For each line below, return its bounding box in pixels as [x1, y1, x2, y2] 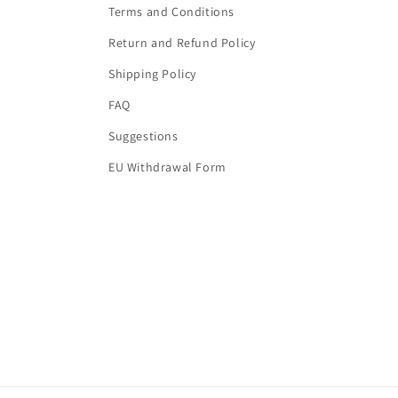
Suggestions [108, 128, 179, 144]
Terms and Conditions [108, 4, 235, 20]
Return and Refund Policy [108, 35, 256, 51]
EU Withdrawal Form [108, 159, 227, 175]
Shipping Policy [108, 66, 196, 82]
